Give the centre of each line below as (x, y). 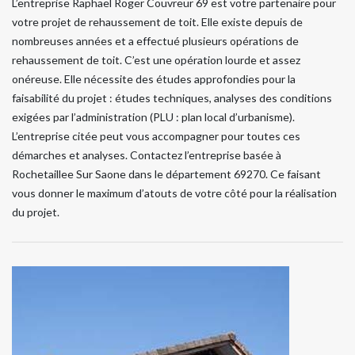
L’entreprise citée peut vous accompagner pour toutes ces (156, 136)
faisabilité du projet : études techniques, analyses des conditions (172, 97)
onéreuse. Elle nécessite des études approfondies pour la (154, 78)
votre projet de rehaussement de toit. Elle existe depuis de (157, 21)
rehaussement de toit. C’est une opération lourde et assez (156, 59)
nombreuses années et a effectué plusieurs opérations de (155, 40)
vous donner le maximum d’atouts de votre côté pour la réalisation (174, 193)
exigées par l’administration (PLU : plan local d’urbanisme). (153, 116)
